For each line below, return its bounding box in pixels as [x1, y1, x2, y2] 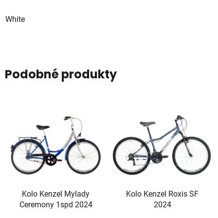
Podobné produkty [5, 66, 117, 82]
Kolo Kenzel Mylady [22, 189, 90, 199]
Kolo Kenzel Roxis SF [126, 189, 199, 199]
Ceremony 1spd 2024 [19, 200, 92, 209]
